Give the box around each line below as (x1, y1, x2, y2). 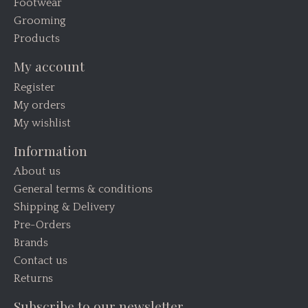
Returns (14, 272, 53, 285)
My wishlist (14, 116, 71, 129)
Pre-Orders (14, 219, 71, 232)
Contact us (14, 254, 67, 267)
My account (14, 57, 85, 76)
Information (14, 141, 87, 159)
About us (14, 165, 60, 178)
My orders (14, 98, 65, 111)
